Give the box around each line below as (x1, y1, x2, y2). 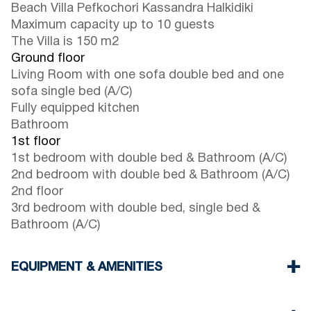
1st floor (11, 136, 60, 149)
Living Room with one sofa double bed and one (11, 69, 284, 82)
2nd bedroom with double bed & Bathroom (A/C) (11, 169, 289, 182)
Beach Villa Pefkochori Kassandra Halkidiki (11, 3, 253, 15)
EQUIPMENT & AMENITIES (11, 262, 162, 274)
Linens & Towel (11, 286, 98, 299)
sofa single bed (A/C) (11, 86, 132, 99)
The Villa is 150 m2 (11, 36, 119, 49)
